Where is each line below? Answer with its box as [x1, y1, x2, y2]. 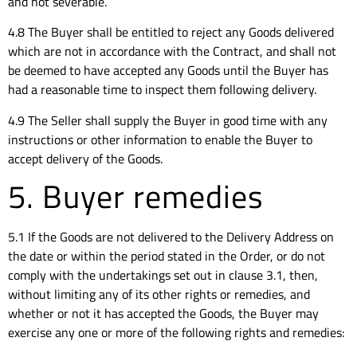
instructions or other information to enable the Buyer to [8, 129, 312, 149]
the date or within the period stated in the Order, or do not [8, 246, 325, 266]
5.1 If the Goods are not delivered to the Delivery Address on [8, 227, 334, 247]
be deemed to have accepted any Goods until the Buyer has [8, 61, 328, 80]
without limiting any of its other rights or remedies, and [8, 284, 310, 304]
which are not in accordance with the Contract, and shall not [8, 41, 336, 61]
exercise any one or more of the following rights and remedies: [8, 323, 344, 343]
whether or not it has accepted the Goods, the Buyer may [8, 304, 319, 324]
